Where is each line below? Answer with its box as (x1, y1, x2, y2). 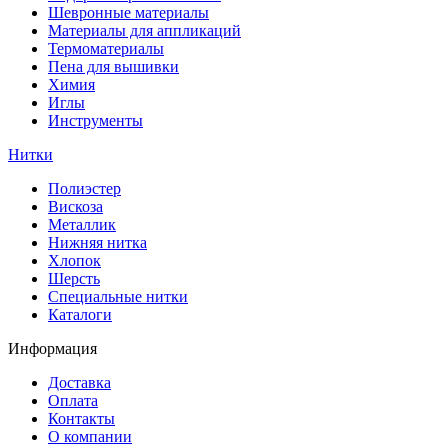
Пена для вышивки (48, 58, 179, 76)
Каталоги (48, 306, 112, 324)
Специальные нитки (48, 288, 188, 306)
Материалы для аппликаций (48, 22, 241, 40)
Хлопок (48, 252, 101, 270)
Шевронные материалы (48, 4, 209, 22)
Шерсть (48, 270, 100, 288)
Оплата (48, 392, 98, 410)
